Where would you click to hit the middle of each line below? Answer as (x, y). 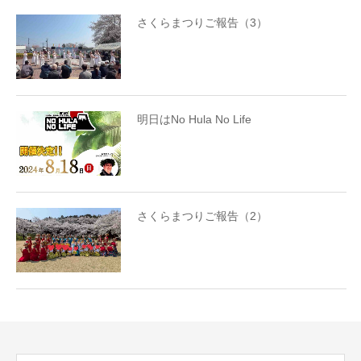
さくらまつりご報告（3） (202, 22)
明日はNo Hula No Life (194, 119)
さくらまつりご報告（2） (202, 216)
